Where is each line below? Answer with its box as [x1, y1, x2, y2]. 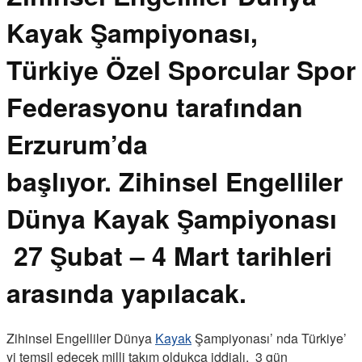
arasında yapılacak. [6, 274, 246, 312]
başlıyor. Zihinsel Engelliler [6, 162, 343, 200]
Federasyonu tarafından [6, 88, 303, 126]
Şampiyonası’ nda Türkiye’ [192, 328, 347, 347]
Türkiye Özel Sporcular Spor [6, 51, 356, 89]
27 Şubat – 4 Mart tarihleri [6, 237, 332, 275]
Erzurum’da [6, 125, 148, 163]
